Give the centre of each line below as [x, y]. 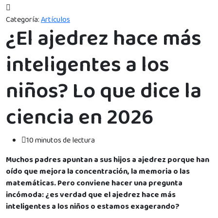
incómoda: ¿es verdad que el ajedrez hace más [91, 195]
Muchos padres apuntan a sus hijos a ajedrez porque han [108, 160]
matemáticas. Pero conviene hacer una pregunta [94, 183]
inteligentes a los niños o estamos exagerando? [93, 206]
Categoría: [23, 19]
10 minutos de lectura [61, 140]
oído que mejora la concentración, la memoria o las [98, 171]
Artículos [55, 19]
